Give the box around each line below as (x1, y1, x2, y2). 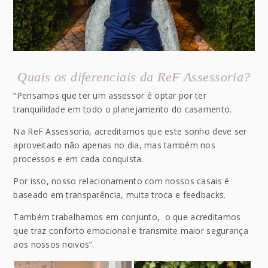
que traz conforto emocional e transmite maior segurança (13, 224, 248, 236)
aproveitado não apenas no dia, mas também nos (13, 139, 216, 151)
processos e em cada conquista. (13, 153, 144, 165)
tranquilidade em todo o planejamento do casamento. (13, 103, 232, 115)
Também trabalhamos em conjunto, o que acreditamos (13, 211, 241, 223)
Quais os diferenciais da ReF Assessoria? (17, 69, 251, 84)
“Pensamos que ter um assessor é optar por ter (13, 89, 207, 101)
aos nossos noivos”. (13, 238, 95, 250)
